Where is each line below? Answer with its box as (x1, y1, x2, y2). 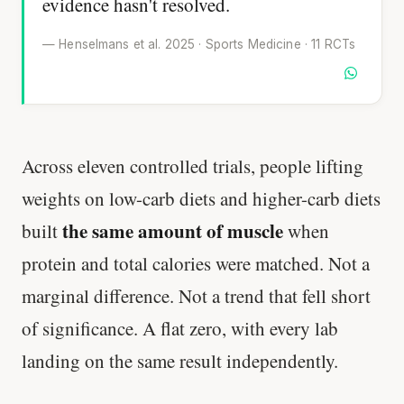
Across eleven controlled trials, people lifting (22, 153, 363, 179)
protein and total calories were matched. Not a (22, 251, 370, 277)
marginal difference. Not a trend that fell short (22, 283, 371, 309)
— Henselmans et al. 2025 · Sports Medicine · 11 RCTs (42, 36, 356, 51)
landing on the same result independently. (22, 348, 338, 374)
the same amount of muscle (62, 217, 283, 245)
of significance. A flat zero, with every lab (22, 316, 338, 342)
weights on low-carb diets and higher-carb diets (22, 186, 381, 212)
